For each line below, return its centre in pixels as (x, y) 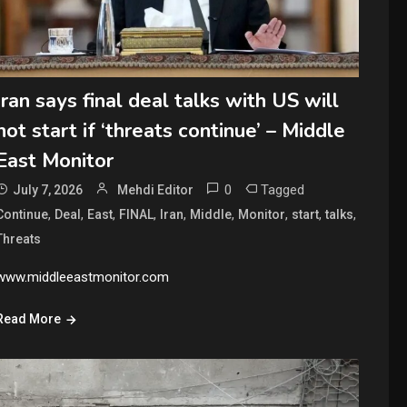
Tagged (283, 190)
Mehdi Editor (156, 190)
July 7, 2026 (48, 190)
